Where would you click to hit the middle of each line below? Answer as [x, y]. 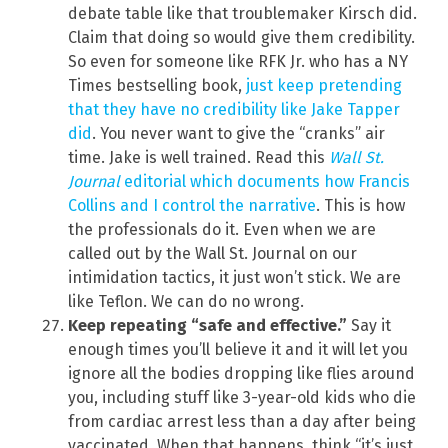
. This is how [360, 205]
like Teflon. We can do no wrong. [186, 301]
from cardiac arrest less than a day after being [242, 421]
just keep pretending [324, 85]
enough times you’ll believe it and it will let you [238, 349]
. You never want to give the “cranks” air [238, 133]
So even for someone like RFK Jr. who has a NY [238, 61]
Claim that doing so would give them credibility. [241, 37]
